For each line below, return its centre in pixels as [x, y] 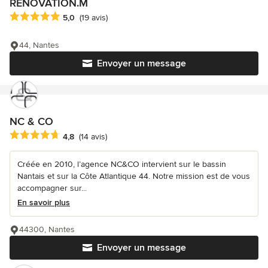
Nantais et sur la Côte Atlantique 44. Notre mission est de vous [134, 176]
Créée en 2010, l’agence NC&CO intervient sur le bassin [122, 165]
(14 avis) [93, 136]
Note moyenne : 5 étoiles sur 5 [73, 17]
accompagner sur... [52, 188]
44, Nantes [39, 45]
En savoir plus [44, 203]
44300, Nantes [47, 230]
